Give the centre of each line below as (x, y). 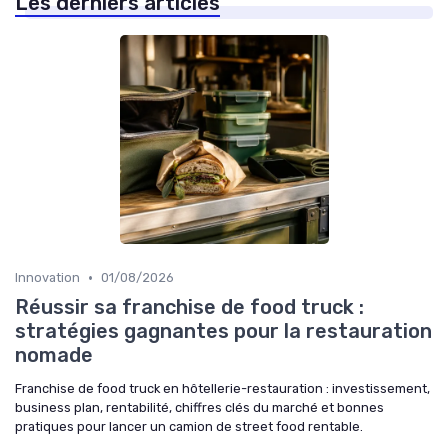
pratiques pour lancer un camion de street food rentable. (189, 427)
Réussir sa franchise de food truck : (189, 307)
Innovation (47, 278)
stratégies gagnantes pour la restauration (223, 331)
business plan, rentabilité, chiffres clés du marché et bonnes (199, 408)
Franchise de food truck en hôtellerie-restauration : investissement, (222, 389)
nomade (54, 355)
